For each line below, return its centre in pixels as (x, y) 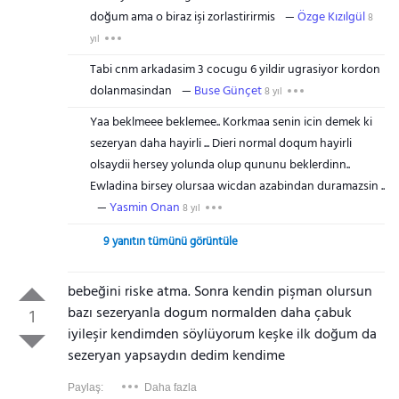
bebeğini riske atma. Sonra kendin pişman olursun (220, 292)
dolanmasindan (130, 91)
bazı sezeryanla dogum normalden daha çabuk (209, 313)
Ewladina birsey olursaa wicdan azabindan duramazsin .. (237, 187)
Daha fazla (170, 387)
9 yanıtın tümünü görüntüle (170, 242)
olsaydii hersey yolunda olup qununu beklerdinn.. (220, 165)
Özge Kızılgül (331, 17)
